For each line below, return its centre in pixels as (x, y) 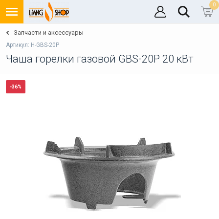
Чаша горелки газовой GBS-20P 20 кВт (100, 59)
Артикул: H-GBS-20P (33, 45)
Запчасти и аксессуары (49, 33)
